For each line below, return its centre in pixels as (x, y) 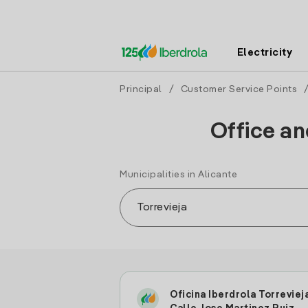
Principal (141, 89)
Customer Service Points (239, 89)
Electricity (265, 53)
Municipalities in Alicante (178, 175)
